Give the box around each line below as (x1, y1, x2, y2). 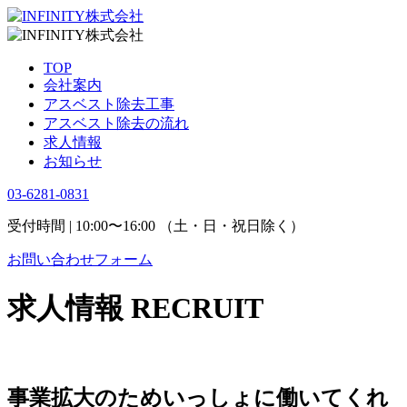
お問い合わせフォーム (7, 252, 153, 267)
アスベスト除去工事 (44, 96, 174, 112)
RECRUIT (131, 292, 263, 325)
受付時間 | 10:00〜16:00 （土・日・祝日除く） (7, 218, 304, 233)
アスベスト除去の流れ (44, 115, 189, 131)
